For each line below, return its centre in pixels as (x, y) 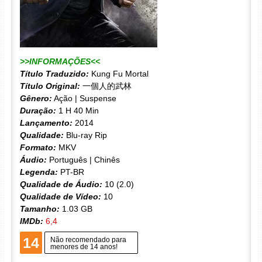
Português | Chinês (83, 159)
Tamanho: (39, 208)
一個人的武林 (106, 86)
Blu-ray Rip (85, 135)
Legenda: (39, 172)
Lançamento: (46, 123)
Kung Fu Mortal (118, 73)
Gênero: (36, 98)
